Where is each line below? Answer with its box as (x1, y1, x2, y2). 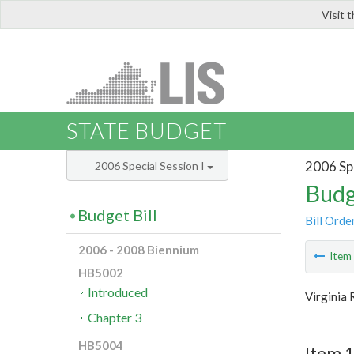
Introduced (88, 284, 149, 300)
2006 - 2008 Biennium (78, 243, 199, 258)
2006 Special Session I (95, 159, 207, 173)
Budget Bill (77, 205, 157, 225)
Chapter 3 (88, 310, 142, 326)
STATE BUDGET (66, 118, 227, 145)
